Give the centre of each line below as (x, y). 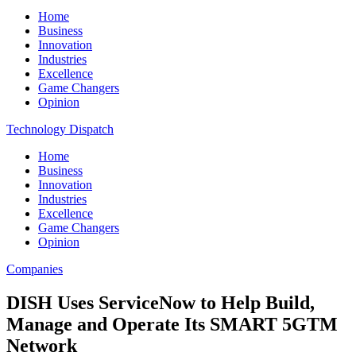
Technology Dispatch (60, 129)
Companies (35, 269)
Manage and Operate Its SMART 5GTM (172, 324)
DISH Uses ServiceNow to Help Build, (161, 302)
